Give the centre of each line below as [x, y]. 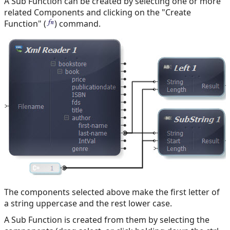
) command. [78, 24]
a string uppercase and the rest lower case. [88, 204]
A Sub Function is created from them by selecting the [107, 220]
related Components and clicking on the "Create [98, 13]
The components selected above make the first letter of [112, 192]
